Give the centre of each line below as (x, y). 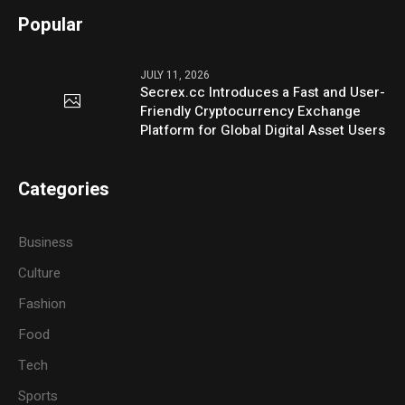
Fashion (42, 303)
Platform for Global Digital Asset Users (263, 130)
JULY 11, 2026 (175, 75)
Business (46, 242)
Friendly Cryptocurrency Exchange (251, 111)
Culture (40, 273)
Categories (64, 189)
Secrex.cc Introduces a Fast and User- (263, 92)
